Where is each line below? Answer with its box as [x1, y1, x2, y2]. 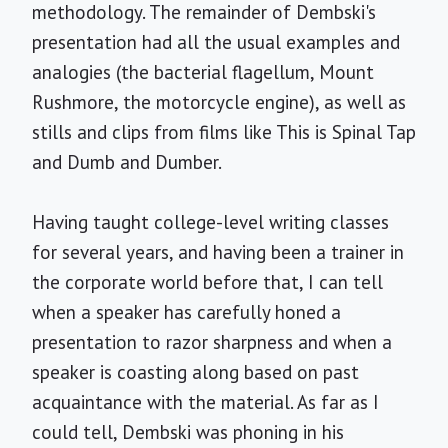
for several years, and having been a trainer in [32, 240, 404, 264]
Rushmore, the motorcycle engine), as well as [32, 90, 406, 114]
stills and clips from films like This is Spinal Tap [32, 120, 416, 144]
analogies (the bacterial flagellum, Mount [32, 60, 374, 84]
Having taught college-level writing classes [32, 210, 389, 234]
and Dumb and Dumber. [32, 150, 222, 174]
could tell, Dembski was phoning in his [32, 420, 344, 444]
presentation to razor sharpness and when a [32, 330, 392, 354]
